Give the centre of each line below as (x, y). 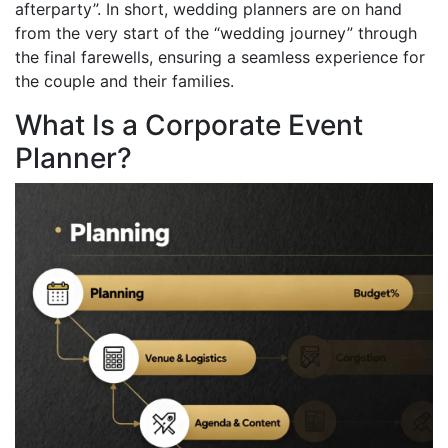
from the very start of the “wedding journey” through (216, 32)
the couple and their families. (124, 80)
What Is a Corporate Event (189, 124)
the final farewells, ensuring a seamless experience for (220, 56)
